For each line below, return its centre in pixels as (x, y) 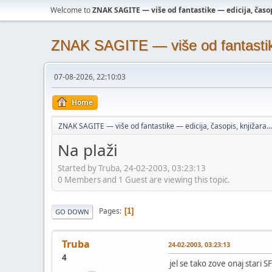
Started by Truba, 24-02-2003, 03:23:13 (132, 168)
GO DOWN (72, 211)
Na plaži (88, 150)
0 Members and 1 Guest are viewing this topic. (144, 179)
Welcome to (71, 10)
